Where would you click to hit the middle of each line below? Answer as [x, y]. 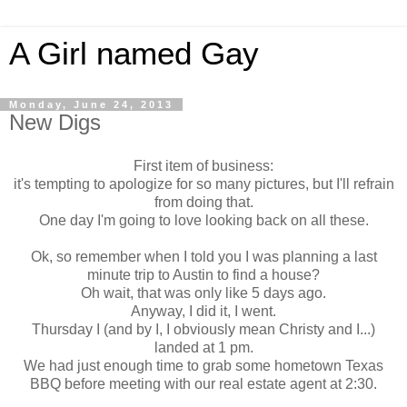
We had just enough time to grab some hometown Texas [203, 365]
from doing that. [203, 202]
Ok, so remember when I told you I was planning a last [203, 256]
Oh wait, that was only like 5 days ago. [203, 293]
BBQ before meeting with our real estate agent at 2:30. [203, 383]
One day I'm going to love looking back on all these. [203, 220]
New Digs [55, 122]
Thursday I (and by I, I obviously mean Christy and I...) [203, 329]
